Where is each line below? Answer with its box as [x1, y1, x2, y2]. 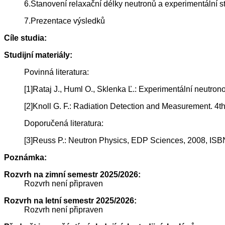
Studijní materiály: [4, 51, 72, 60]
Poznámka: [4, 153, 47, 162]
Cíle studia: [4, 34, 47, 43]
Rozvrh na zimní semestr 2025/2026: [4, 170, 141, 179]
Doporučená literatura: [24, 119, 103, 128]
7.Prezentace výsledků [24, 17, 105, 26]
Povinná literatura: [24, 68, 89, 77]
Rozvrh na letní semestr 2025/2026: [4, 196, 137, 205]
